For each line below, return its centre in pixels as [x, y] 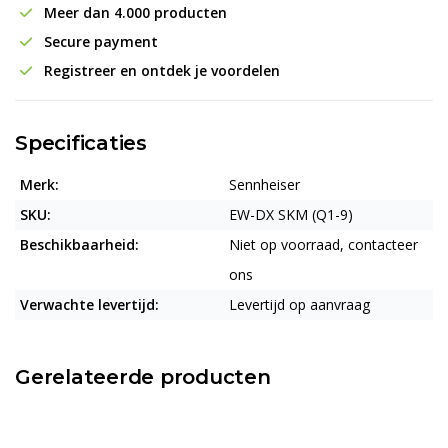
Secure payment [99, 41]
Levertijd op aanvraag [299, 304]
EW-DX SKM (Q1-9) [291, 214]
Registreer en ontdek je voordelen [160, 70]
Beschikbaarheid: [79, 244]
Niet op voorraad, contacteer [323, 244]
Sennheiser [264, 184]
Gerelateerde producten [143, 377]
